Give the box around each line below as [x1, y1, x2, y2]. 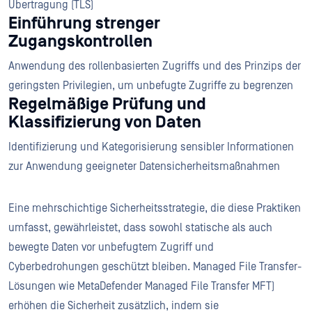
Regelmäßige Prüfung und [8, 94, 206, 114]
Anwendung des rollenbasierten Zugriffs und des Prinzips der [8, 59, 301, 72]
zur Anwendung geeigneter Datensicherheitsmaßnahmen [8, 159, 280, 173]
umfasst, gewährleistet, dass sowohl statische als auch [8, 221, 272, 234]
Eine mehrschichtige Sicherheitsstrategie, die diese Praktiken [8, 201, 301, 214]
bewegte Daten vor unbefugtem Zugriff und [8, 240, 214, 253]
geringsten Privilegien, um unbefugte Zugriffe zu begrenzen [8, 79, 293, 92]
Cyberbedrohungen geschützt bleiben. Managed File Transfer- [8, 260, 302, 273]
